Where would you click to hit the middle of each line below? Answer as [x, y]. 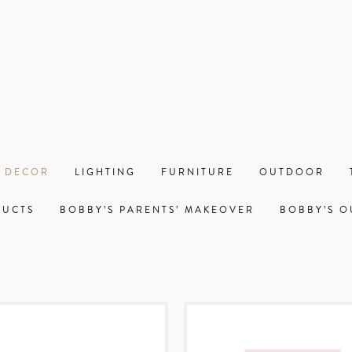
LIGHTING [105, 172]
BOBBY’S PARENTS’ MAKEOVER [157, 210]
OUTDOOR [292, 172]
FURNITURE [198, 172]
